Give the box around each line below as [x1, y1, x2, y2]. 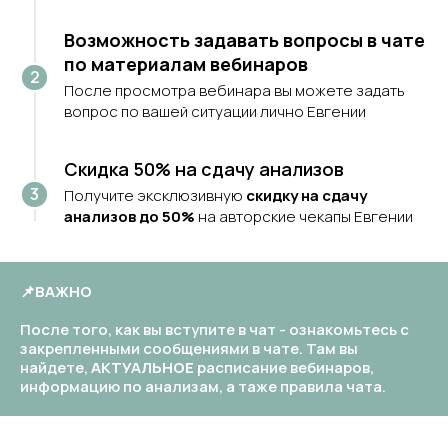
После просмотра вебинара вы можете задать [64, 80, 405, 102]
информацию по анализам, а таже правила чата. [20, 376, 386, 398]
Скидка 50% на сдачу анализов [64, 157, 344, 182]
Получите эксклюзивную [64, 185, 246, 207]
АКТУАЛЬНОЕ [91, 357, 197, 379]
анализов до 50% [64, 206, 195, 228]
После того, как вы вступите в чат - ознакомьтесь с [20, 319, 409, 341]
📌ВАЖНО [20, 281, 92, 303]
